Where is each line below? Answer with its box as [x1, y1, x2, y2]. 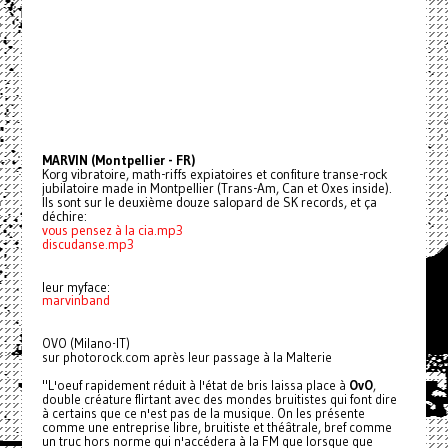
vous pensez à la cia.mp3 [41, 222, 183, 239]
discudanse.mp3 [41, 236, 134, 253]
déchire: [41, 208, 87, 225]
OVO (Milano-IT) [41, 335, 130, 351]
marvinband [41, 292, 110, 309]
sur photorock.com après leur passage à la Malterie [41, 349, 332, 365]
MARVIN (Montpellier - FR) [41, 152, 195, 169]
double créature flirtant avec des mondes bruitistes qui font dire [41, 391, 397, 407]
